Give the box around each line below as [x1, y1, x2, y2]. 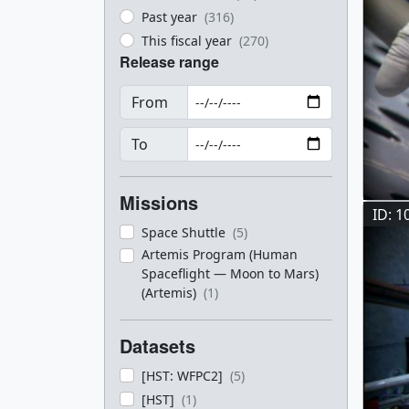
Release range [120, 51, 219, 72]
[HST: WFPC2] [142, 367, 226, 384]
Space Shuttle [142, 224, 229, 241]
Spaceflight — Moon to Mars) [142, 265, 319, 282]
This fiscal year [142, 32, 236, 49]
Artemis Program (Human [142, 246, 298, 263]
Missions [120, 189, 198, 215]
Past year [142, 8, 201, 26]
